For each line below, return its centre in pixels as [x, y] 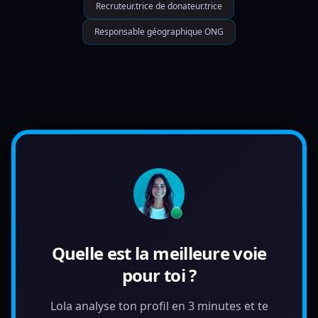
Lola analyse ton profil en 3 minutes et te [159, 306]
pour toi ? [159, 275]
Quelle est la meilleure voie [159, 253]
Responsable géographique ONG [159, 32]
